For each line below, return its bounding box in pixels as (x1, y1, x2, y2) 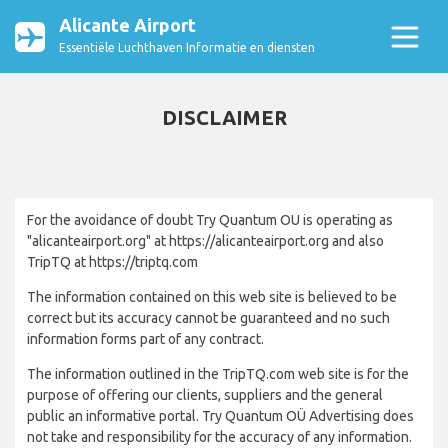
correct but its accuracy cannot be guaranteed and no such (27, 310, 390, 326)
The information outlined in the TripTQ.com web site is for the (27, 366, 409, 382)
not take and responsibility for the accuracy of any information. (27, 429, 412, 445)
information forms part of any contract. (27, 331, 264, 347)
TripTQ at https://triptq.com (27, 254, 198, 270)
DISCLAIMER (161, 106, 287, 129)
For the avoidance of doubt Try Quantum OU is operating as (27, 212, 393, 228)
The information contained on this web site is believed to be (27, 289, 397, 305)
